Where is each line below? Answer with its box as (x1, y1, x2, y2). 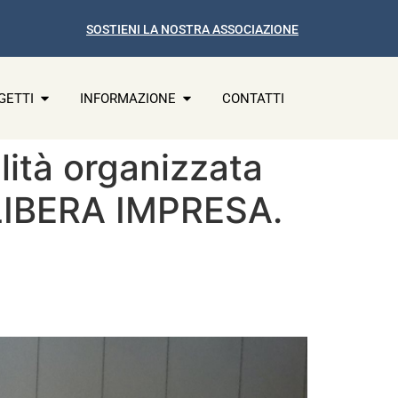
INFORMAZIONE (80, 90, 176, 107)
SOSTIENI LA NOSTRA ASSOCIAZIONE (86, 22, 298, 36)
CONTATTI (222, 90, 284, 107)
